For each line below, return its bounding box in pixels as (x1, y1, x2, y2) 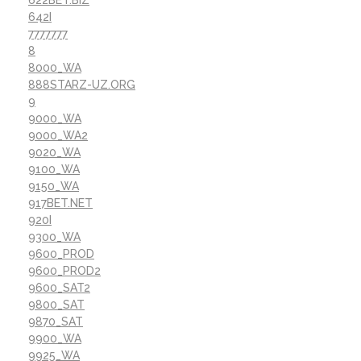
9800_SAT (28, 297, 85, 311)
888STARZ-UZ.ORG (28, 77, 135, 91)
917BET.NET (28, 196, 93, 210)
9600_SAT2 (28, 280, 90, 294)
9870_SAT (28, 314, 83, 328)
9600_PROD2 (28, 263, 101, 277)
